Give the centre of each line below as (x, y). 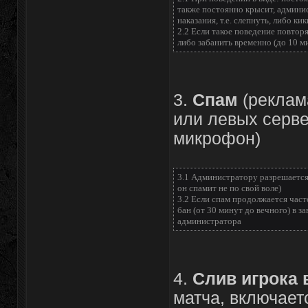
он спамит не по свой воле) (229, 188)
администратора (209, 221)
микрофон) (217, 139)
